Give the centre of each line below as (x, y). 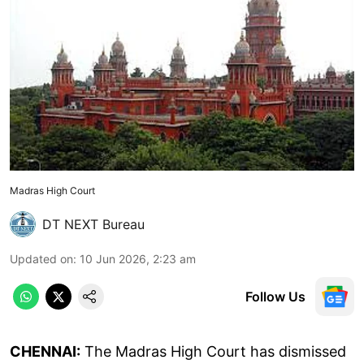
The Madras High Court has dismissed (213, 351)
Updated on (41, 258)
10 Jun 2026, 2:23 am (138, 258)
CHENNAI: (45, 351)
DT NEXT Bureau (93, 224)
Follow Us (275, 296)
